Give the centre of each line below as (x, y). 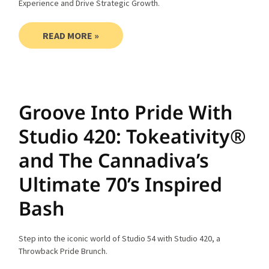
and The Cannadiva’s (114, 160)
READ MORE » (71, 35)
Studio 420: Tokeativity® (133, 136)
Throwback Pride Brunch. (63, 251)
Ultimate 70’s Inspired (121, 184)
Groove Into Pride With (126, 112)
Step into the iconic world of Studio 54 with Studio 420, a (120, 238)
